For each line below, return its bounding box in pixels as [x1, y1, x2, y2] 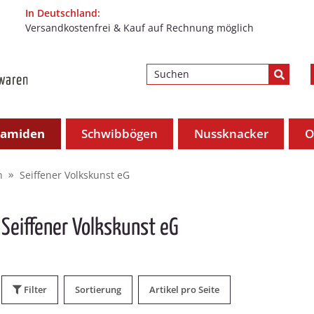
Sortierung [75, 283, 121, 296]
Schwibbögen [81, 125, 158, 142]
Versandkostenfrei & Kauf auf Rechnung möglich [25, 21, 254, 34]
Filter [24, 283, 47, 296]
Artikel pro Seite [149, 283, 219, 296]
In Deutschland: [25, 6, 101, 20]
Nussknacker [193, 125, 268, 142]
